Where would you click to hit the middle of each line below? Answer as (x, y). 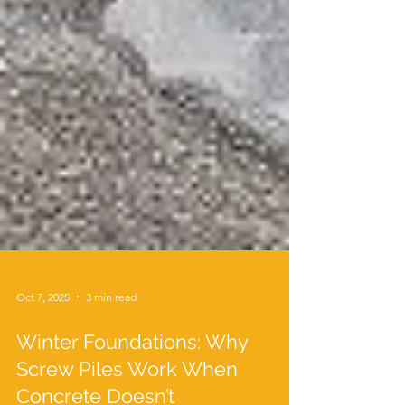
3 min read (111, 333)
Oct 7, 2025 (43, 333)
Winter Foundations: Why (132, 378)
